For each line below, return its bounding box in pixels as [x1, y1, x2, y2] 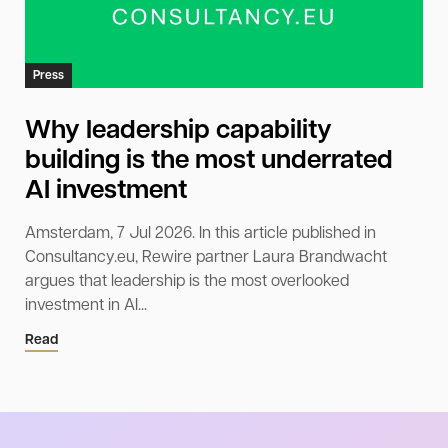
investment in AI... [25, 298, 147, 315]
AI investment [25, 178, 187, 206]
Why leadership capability [25, 118, 332, 146]
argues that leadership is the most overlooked [25, 274, 349, 291]
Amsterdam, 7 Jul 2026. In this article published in [25, 226, 376, 243]
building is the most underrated [25, 148, 393, 176]
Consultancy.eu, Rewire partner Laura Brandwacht [25, 250, 387, 267]
